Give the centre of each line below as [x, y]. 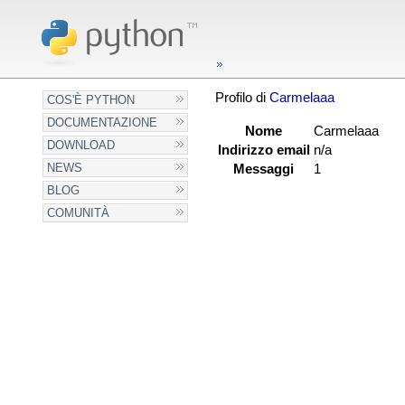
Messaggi [264, 169]
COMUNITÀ [79, 213]
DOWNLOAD [81, 145]
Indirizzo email [264, 150]
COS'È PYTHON [91, 100]
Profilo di [242, 98]
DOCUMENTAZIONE [103, 122]
